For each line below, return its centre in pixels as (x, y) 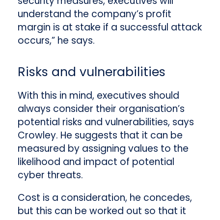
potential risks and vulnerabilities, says (106, 122)
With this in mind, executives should (98, 96)
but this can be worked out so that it (102, 211)
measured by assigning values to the (103, 149)
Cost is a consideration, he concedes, (105, 198)
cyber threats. (50, 175)
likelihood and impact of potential (96, 162)
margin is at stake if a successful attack (110, 27)
